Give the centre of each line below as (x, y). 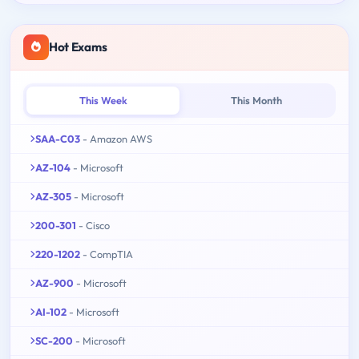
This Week (103, 100)
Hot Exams (78, 46)
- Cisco (94, 225)
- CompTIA (108, 254)
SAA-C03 (58, 138)
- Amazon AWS (117, 138)
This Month (256, 100)
